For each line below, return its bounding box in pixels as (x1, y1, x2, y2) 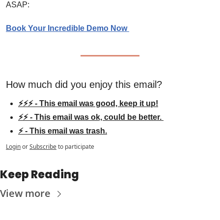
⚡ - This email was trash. (18, 127, 107, 136)
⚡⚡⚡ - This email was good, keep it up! (18, 99, 158, 108)
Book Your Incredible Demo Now (6, 24, 129, 33)
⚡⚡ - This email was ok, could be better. (18, 113, 164, 122)
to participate (58, 142, 94, 151)
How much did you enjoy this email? (6, 79, 162, 90)
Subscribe (29, 142, 56, 151)
